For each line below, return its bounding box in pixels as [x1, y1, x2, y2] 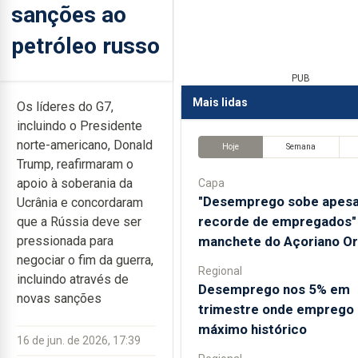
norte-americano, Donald [17, 137, 153, 153]
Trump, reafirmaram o [17, 157, 133, 172]
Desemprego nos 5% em [197, 280, 350, 297]
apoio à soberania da [17, 176, 133, 191]
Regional [197, 264, 242, 277]
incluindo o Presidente [17, 118, 142, 133]
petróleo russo [11, 32, 160, 59]
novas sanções [17, 291, 101, 306]
